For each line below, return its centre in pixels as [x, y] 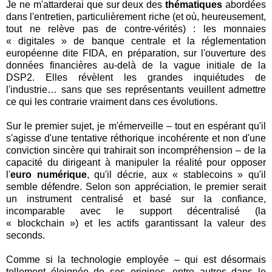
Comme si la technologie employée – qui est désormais [136, 260]
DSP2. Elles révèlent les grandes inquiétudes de [136, 78]
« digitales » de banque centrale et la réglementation [136, 41]
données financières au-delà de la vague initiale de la [136, 66]
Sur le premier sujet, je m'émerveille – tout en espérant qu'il [136, 126]
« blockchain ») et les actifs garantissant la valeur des [136, 223]
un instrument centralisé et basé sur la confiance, [136, 199]
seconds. [25, 236]
